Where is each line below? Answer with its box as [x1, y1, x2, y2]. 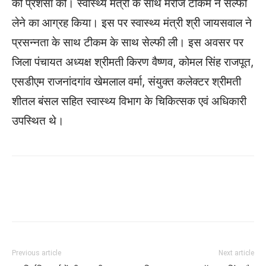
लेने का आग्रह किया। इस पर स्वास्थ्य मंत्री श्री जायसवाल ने [12, 16, 252, 30]
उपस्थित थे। [12, 114, 64, 128]
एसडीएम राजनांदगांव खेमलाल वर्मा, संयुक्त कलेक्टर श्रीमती [12, 75, 241, 89]
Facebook [123, 192, 153, 202]
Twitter [204, 192, 225, 202]
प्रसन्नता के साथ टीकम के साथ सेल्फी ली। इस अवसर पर [12, 36, 243, 50]
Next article [218, 249, 254, 258]
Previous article [12, 249, 61, 258]
